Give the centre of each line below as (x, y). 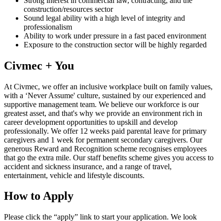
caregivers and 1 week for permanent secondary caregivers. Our (103, 140)
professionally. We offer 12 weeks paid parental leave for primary (105, 131)
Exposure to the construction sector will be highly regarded (115, 44)
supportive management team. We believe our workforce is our (101, 104)
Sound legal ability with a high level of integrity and (104, 18)
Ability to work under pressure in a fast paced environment (115, 36)
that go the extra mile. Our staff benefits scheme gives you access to (109, 157)
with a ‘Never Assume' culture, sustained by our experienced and (105, 95)
